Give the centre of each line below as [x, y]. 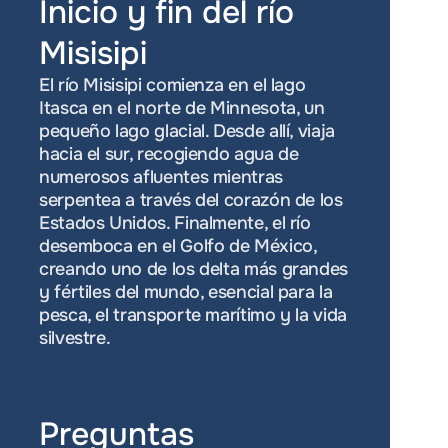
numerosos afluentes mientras [161, 177]
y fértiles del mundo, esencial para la [186, 292]
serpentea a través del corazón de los [191, 200]
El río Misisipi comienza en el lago [172, 85]
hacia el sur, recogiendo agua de [169, 154]
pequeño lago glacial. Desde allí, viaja [187, 131]
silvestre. [75, 338]
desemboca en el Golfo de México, [178, 246]
